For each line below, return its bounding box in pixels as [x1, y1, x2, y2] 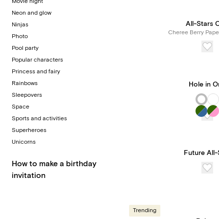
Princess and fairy [12, 68, 60, 75]
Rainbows [12, 80, 38, 87]
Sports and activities [12, 115, 67, 122]
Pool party [12, 44, 39, 52]
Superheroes [12, 127, 46, 134]
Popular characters [12, 56, 63, 64]
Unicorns [12, 138, 36, 146]
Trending [133, 207, 156, 214]
